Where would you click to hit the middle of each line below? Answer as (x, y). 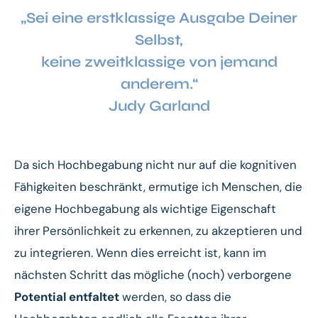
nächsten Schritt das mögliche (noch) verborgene (153, 274)
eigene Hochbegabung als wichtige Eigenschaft (145, 208)
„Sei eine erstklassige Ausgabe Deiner (159, 18)
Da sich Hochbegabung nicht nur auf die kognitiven (155, 164)
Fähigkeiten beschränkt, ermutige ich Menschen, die (158, 186)
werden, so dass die (175, 296)
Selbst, (159, 40)
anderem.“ (159, 84)
